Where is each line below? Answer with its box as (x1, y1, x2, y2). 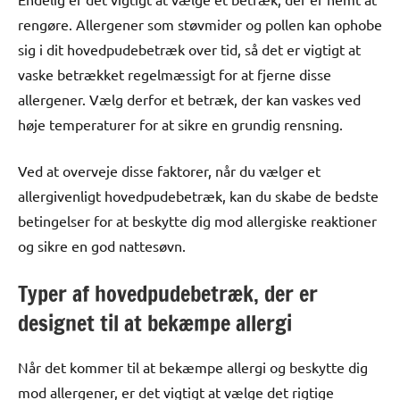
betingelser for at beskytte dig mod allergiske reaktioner (18, 211, 377, 229)
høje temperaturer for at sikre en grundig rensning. (18, 114, 343, 133)
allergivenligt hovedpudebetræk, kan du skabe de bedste (18, 186, 379, 204)
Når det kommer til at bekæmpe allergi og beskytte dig (18, 357, 368, 376)
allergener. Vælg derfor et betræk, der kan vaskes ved (18, 89, 361, 108)
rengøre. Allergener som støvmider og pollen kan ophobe (18, 14, 382, 33)
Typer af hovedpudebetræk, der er (18, 278, 318, 309)
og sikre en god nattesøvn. (18, 236, 186, 254)
